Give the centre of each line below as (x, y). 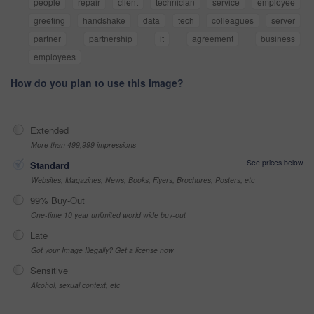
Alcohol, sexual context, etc (75, 285)
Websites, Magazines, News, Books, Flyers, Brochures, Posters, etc (143, 180)
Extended (49, 130)
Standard (50, 165)
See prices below (275, 163)
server (284, 20)
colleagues (232, 20)
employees (55, 57)
